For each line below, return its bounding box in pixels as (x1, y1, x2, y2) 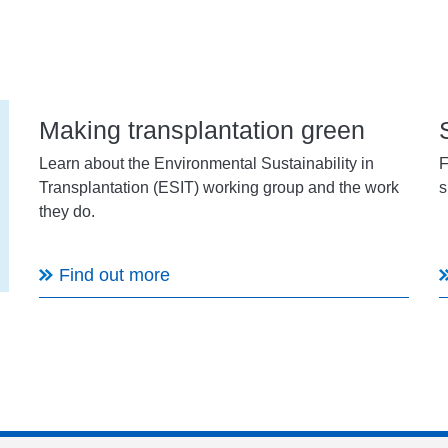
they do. (38, 203, 95, 221)
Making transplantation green (38, 115, 365, 144)
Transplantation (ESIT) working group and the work (38, 179, 399, 197)
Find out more (58, 265, 170, 286)
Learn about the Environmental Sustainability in (38, 155, 374, 173)
